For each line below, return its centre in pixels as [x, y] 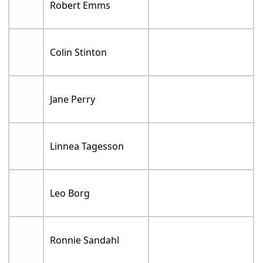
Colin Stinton [79, 53]
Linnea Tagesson [87, 146]
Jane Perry [73, 100]
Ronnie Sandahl [85, 240]
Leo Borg [70, 193]
